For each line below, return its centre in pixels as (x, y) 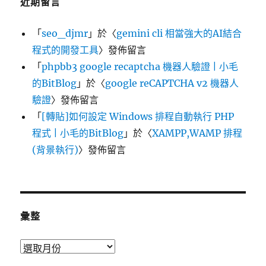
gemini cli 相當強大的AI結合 (179, 33)
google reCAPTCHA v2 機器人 (172, 83)
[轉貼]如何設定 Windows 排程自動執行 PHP (138, 116)
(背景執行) (56, 149)
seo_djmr (65, 33)
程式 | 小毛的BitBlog (78, 133)
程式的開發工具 (66, 50)
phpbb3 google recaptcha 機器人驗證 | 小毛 (140, 66)
